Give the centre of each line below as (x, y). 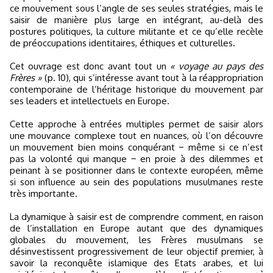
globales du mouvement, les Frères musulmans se (136, 240)
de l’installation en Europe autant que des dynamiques (136, 228)
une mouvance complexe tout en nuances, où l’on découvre (136, 136)
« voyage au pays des (217, 66)
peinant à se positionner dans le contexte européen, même (136, 170)
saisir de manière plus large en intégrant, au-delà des (136, 20)
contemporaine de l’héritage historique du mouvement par (136, 89)
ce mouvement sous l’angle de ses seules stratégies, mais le (136, 8)
